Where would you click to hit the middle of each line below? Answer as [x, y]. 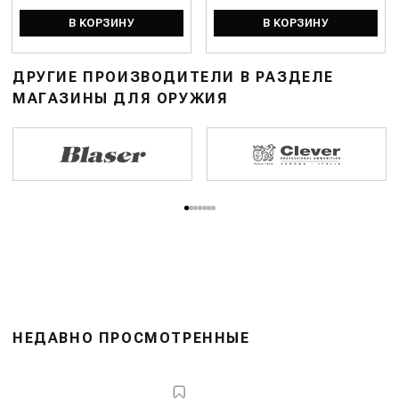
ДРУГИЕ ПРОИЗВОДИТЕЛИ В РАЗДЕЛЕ [173, 77]
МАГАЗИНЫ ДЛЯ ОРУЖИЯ [121, 99]
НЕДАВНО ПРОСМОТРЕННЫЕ [131, 338]
